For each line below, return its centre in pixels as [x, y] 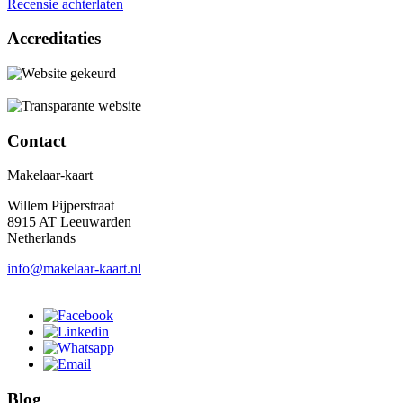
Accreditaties [54, 39]
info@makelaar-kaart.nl [74, 269]
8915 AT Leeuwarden [69, 222]
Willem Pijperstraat [61, 206]
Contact [36, 140]
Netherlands [41, 238]
